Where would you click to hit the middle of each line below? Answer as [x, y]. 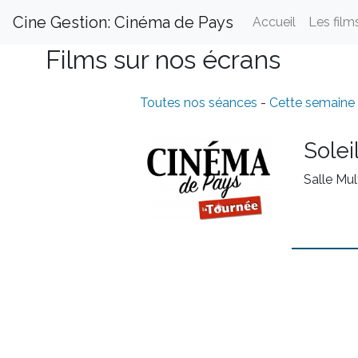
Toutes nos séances [200, 103]
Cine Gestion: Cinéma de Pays [123, 22]
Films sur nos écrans [163, 60]
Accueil [274, 22]
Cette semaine [312, 103]
